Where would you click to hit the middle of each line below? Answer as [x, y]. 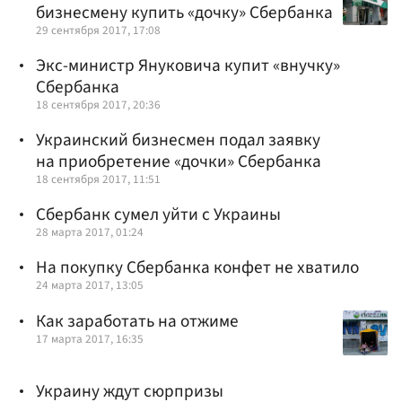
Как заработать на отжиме [137, 321]
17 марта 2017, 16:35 [90, 338]
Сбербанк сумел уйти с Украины [158, 215]
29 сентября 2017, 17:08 [98, 30]
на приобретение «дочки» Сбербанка [179, 161]
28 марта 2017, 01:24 [90, 232]
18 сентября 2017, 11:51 [98, 179]
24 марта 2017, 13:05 [90, 285]
